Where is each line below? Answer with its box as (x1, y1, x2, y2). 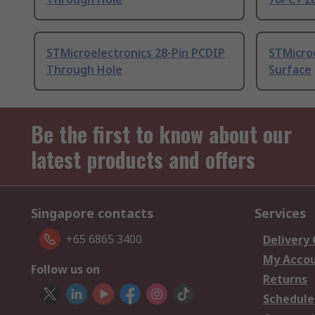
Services (255, 205, 307, 222)
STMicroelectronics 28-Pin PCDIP (46, 45, 225, 61)
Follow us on (31, 262, 100, 278)
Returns (263, 271, 307, 288)
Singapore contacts (31, 205, 154, 222)
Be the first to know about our (31, 118, 292, 150)
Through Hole (46, 62, 122, 78)
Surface (269, 62, 311, 78)
